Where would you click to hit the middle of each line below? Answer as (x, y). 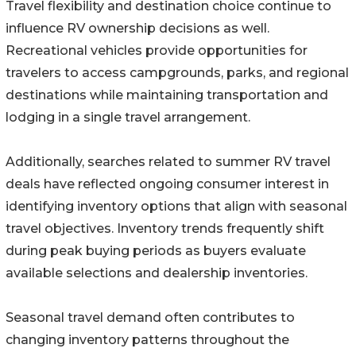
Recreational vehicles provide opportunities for (157, 51)
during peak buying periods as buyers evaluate (156, 251)
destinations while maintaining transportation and (167, 95)
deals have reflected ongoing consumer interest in (167, 184)
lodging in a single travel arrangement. (128, 118)
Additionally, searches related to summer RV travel (168, 162)
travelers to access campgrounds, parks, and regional (177, 73)
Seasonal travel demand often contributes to (150, 318)
